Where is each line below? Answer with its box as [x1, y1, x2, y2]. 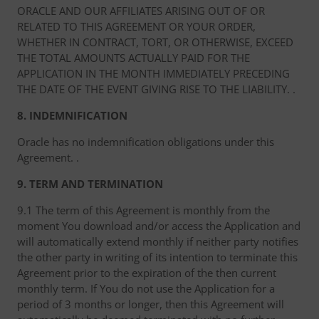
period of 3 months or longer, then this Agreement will [17, 297, 284, 311]
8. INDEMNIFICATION [17, 108, 127, 122]
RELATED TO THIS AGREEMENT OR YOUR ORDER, [17, 19, 256, 33]
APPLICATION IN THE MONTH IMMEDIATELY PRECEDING [17, 66, 290, 80]
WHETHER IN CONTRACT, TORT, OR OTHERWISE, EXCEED [17, 35, 293, 49]
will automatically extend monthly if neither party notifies [17, 234, 298, 249]
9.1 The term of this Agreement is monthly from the [17, 203, 270, 217]
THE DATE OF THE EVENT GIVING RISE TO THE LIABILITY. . [17, 82, 296, 96]
